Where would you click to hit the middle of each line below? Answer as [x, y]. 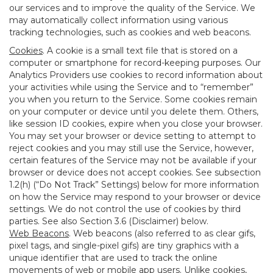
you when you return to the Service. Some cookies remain [133, 99]
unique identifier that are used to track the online [113, 258]
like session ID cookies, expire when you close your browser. [136, 124]
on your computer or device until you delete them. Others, [134, 112]
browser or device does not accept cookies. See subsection [135, 172]
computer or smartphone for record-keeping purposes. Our [135, 63]
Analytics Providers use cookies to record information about [136, 75]
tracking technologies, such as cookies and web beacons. [130, 32]
